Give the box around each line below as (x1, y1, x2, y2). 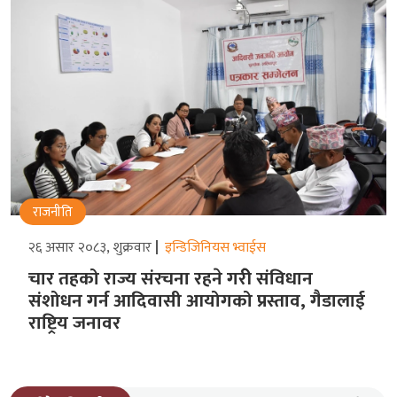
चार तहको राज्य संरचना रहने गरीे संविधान (28, 262, 313, 294)
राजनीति (33, 200, 73, 223)
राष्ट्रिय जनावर (28, 307, 121, 339)
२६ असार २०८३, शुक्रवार (28, 235, 152, 260)
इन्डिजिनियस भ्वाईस (165, 235, 266, 260)
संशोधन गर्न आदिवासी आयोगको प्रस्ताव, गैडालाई (28, 284, 365, 316)
